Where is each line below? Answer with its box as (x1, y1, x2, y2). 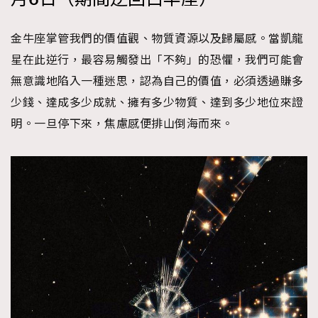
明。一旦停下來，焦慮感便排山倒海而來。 (11, 116, 234, 131)
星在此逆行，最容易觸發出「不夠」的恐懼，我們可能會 (11, 53, 304, 67)
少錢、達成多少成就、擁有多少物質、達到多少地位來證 (11, 95, 304, 110)
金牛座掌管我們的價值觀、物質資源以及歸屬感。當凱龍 (11, 31, 304, 46)
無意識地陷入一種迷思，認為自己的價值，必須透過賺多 (11, 74, 304, 89)
